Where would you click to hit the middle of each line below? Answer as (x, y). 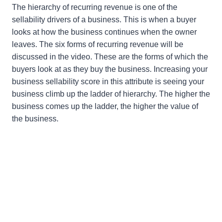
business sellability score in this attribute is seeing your (108, 82)
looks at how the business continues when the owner (104, 32)
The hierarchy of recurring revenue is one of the (95, 7)
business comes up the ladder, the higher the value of (105, 107)
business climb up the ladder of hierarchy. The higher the (111, 94)
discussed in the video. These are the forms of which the (110, 57)
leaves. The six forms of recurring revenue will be (98, 45)
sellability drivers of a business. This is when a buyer (104, 20)
